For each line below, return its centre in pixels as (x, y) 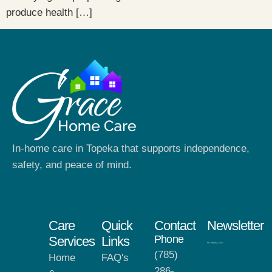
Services (72, 241)
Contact (175, 226)
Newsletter (235, 226)
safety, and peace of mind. (72, 165)
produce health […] (49, 12)
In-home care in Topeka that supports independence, (131, 148)
